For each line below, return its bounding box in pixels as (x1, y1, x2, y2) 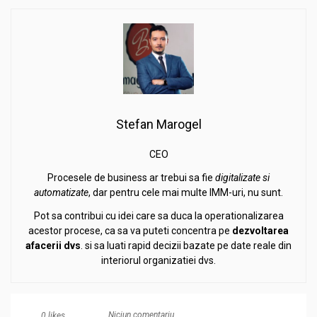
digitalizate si (215, 172, 270, 184)
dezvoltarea (232, 225, 289, 237)
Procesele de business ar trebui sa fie (47, 172, 215, 184)
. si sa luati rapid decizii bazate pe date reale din (81, 240, 292, 252)
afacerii (25, 240, 62, 252)
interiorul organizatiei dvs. (101, 255, 216, 267)
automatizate (34, 187, 88, 199)
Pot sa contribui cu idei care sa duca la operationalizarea (33, 210, 284, 222)
